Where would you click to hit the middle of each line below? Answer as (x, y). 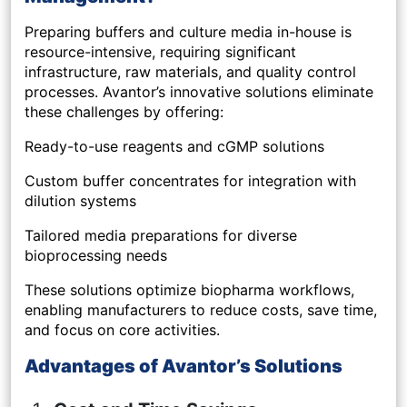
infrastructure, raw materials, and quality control (190, 72)
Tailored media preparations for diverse (161, 236)
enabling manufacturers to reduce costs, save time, (201, 310)
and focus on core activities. (122, 330)
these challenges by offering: (124, 112)
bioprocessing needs (96, 256)
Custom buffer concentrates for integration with (190, 181)
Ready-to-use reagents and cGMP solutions (174, 147)
